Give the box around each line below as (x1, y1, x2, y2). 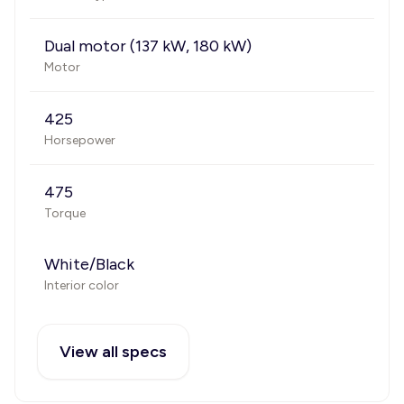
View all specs (60, 342, 167, 362)
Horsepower (44, 133, 115, 148)
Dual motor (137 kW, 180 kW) (44, 36, 252, 56)
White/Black (44, 254, 134, 274)
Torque (44, 206, 86, 221)
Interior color (44, 278, 119, 293)
